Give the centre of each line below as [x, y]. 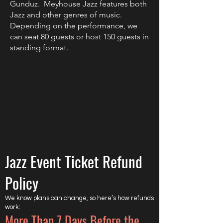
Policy [22, 183]
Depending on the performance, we [74, 26]
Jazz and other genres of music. [67, 15]
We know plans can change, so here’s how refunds [79, 198]
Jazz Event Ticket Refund [74, 161]
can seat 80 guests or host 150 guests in [79, 37]
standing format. [39, 48]
